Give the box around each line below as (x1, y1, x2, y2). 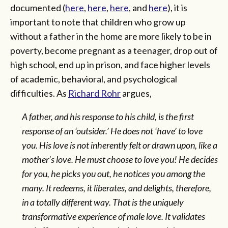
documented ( (10, 2, 65, 13)
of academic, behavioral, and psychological (10, 73, 177, 84)
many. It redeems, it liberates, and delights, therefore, (21, 182, 211, 193)
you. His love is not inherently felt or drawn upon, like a (21, 139, 217, 151)
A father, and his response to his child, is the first (21, 110, 194, 122)
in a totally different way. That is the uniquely (21, 196, 184, 208)
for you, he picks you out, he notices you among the (21, 167, 205, 179)
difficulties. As (10, 87, 68, 99)
